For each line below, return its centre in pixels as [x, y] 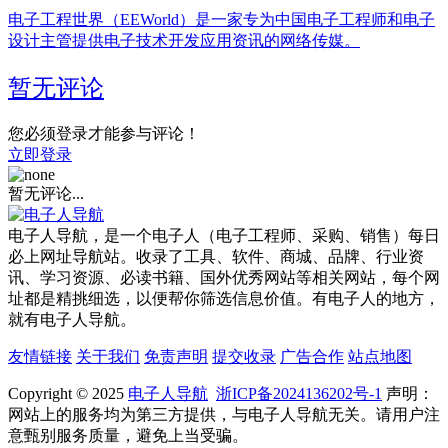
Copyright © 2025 [68, 393]
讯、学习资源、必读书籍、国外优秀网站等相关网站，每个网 [224, 277]
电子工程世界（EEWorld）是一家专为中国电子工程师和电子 [221, 19]
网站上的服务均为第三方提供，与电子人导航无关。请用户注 [224, 414]
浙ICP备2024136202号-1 [299, 393]
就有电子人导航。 [72, 319]
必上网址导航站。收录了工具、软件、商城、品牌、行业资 [216, 256]
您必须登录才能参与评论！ [104, 133]
